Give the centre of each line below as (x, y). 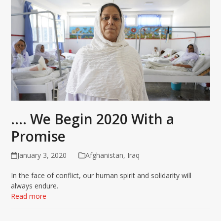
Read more (29, 196)
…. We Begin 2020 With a (93, 119)
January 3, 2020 (42, 155)
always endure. (35, 185)
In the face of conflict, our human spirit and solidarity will (101, 175)
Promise (38, 136)
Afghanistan (104, 155)
